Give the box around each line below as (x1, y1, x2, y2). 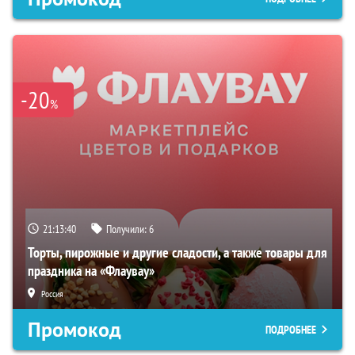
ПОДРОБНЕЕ (265, 322, 316, 337)
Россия (41, 287, 63, 300)
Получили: (106, 221, 149, 236)
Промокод (28, 315, 121, 343)
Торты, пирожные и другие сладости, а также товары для (28, 242, 327, 261)
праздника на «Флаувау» (28, 261, 155, 280)
